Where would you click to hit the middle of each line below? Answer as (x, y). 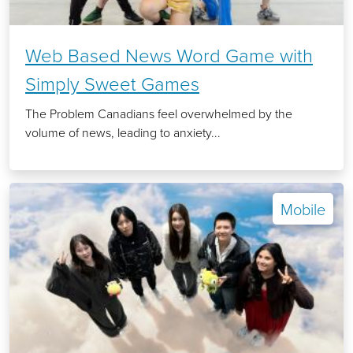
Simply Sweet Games (112, 84)
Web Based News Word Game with (169, 55)
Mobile (303, 209)
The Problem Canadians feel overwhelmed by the (159, 114)
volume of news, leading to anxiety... (123, 133)
